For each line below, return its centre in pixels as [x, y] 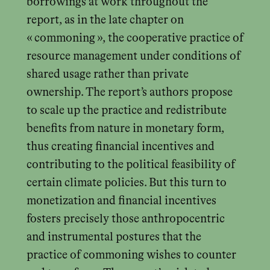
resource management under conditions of [133, 56]
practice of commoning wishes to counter [131, 255]
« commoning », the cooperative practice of [135, 38]
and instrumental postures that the [114, 237]
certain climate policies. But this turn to [126, 183]
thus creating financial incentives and [120, 146]
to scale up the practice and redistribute [126, 110]
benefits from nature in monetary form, [125, 128]
